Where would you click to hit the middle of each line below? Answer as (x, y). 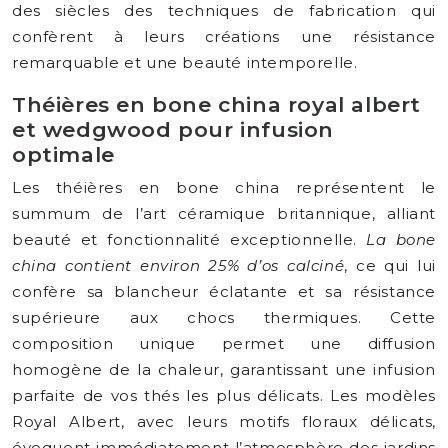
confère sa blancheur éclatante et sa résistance (224, 291)
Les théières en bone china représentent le (224, 187)
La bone (401, 239)
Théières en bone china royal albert (217, 104)
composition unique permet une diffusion (224, 343)
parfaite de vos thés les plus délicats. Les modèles (224, 395)
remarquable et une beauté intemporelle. (185, 62)
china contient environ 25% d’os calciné (178, 265)
